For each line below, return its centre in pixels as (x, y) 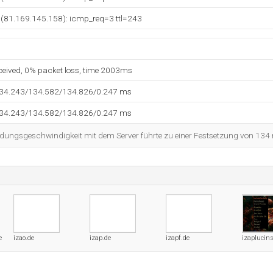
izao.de (24, 238)
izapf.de (178, 238)
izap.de (100, 238)
